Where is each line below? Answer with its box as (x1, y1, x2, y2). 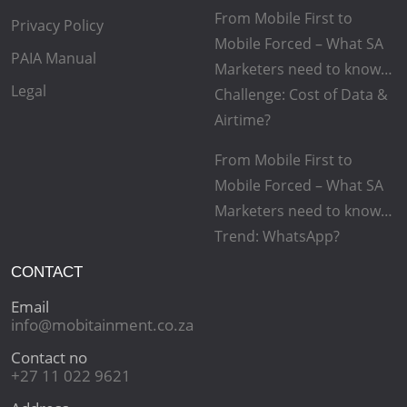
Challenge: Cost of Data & (214, 84, 388, 104)
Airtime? (214, 110, 271, 130)
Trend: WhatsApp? (214, 226, 340, 246)
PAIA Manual (11, 48, 96, 68)
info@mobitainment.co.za (11, 314, 194, 335)
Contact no (11, 347, 87, 368)
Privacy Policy (11, 15, 104, 35)
